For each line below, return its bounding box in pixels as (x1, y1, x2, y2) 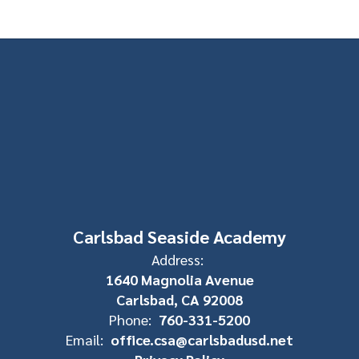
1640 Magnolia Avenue (105, 269, 254, 288)
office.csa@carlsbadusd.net (111, 329, 293, 349)
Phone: (109, 309, 151, 329)
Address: (151, 249, 204, 268)
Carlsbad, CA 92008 (116, 289, 243, 309)
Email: (66, 329, 103, 349)
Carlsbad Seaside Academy (73, 224, 286, 248)
